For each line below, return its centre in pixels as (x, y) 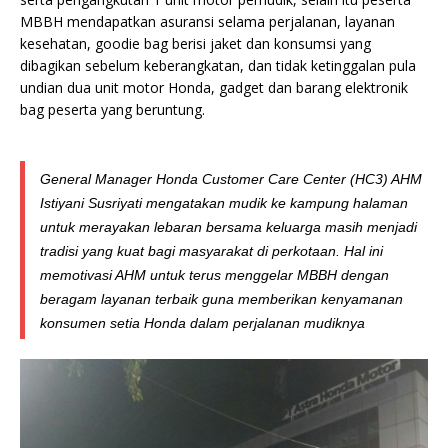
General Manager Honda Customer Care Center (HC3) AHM (231, 179)
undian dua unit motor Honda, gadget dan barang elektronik (214, 87)
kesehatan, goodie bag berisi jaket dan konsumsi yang (195, 43)
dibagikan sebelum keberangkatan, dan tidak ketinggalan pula (218, 65)
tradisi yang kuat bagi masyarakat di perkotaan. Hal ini (211, 251)
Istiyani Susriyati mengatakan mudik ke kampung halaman (224, 203)
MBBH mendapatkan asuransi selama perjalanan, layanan (207, 21)
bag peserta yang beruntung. (112, 109)
